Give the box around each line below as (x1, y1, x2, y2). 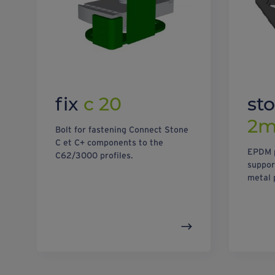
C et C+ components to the (55, 137, 163, 148)
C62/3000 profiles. (55, 150, 133, 161)
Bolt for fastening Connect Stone (55, 125, 188, 135)
